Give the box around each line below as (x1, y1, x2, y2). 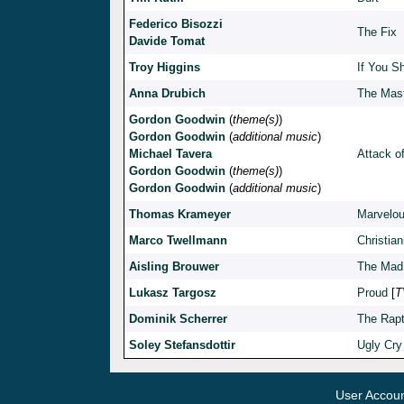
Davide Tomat (129, 34, 205, 49)
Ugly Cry (357, 338, 402, 353)
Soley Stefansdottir (129, 338, 235, 353)
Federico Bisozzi (129, 17, 223, 32)
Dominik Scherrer (129, 312, 227, 326)
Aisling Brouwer (129, 260, 219, 274)
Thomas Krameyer (129, 207, 231, 222)
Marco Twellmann (129, 234, 227, 248)
